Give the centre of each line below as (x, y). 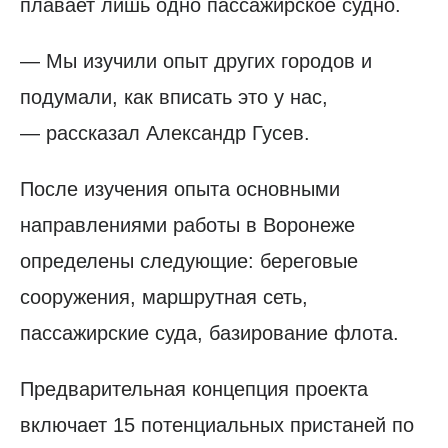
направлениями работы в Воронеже (187, 224)
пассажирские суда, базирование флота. (209, 332)
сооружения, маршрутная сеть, (164, 296)
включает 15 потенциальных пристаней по (217, 424)
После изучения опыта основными (180, 188)
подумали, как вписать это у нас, (174, 96)
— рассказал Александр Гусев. (165, 132)
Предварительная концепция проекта (194, 388)
